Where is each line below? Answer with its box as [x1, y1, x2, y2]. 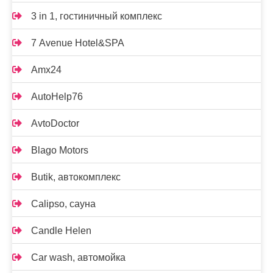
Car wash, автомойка [31, 252, 126, 263]
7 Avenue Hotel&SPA [31, 38, 124, 48]
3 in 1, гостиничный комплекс [31, 11, 162, 21]
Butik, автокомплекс [31, 172, 121, 182]
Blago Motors [31, 145, 88, 155]
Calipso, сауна [31, 199, 96, 209]
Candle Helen [31, 225, 91, 236]
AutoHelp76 [31, 91, 83, 102]
